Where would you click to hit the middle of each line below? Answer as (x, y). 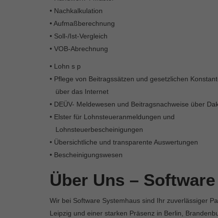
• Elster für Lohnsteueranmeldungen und (112, 117)
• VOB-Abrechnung (79, 48)
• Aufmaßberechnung (82, 23)
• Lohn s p (65, 66)
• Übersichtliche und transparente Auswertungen (124, 142)
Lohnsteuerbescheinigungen (96, 129)
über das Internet (79, 91)
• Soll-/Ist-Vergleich (79, 36)
